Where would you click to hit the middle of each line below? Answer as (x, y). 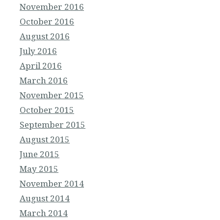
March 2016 (44, 81)
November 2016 (52, 7)
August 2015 (45, 139)
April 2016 (41, 66)
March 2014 (44, 213)
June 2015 (40, 154)
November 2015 (52, 95)
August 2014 (45, 198)
